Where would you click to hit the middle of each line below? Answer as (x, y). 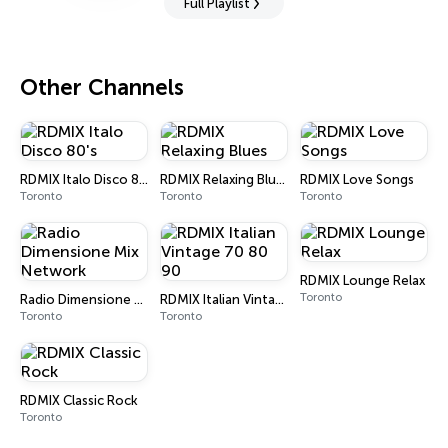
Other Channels (102, 87)
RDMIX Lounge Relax (362, 280)
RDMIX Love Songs (357, 179)
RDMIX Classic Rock (79, 400)
